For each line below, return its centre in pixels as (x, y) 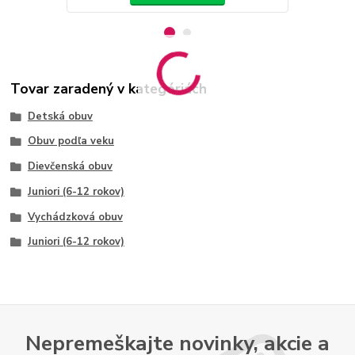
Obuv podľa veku (71, 141)
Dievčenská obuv (70, 167)
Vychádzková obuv (75, 217)
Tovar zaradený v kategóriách (109, 88)
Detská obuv (60, 116)
